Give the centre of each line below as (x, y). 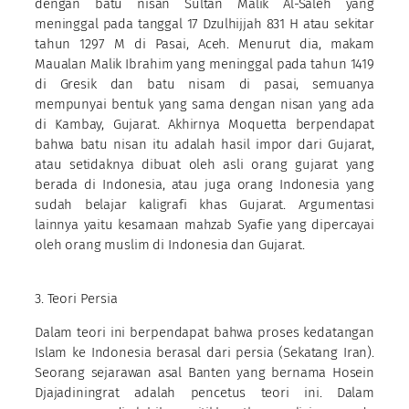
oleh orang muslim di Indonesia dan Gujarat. (170, 244)
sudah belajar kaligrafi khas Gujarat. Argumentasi (204, 204)
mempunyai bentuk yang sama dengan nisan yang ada (204, 104)
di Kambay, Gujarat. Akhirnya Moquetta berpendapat (204, 124)
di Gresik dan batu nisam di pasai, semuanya (204, 84)
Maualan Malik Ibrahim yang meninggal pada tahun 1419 (204, 63)
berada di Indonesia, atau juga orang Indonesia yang (204, 184)
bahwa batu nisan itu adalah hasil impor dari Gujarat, (204, 144)
